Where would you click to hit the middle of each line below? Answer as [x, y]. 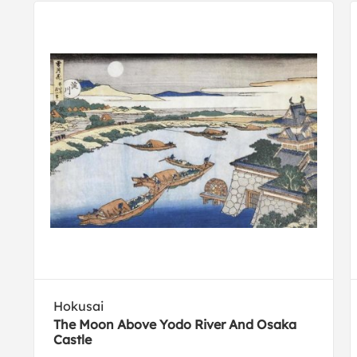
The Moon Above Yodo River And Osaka [175, 325]
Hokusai [79, 306]
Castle [73, 340]
